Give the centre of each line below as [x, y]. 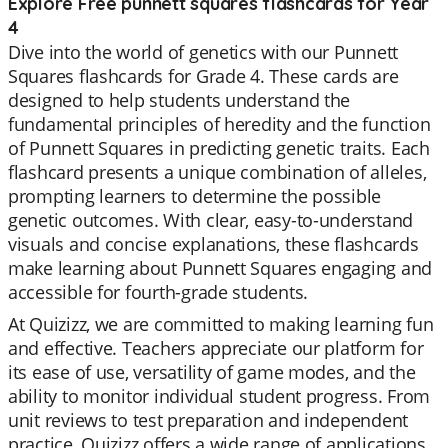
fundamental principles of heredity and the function [219, 124]
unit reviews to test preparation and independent [208, 420]
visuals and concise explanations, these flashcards [213, 244]
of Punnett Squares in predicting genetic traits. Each [219, 148]
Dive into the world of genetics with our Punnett [203, 52]
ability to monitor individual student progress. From [219, 396]
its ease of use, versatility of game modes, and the [212, 372]
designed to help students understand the [179, 100]
